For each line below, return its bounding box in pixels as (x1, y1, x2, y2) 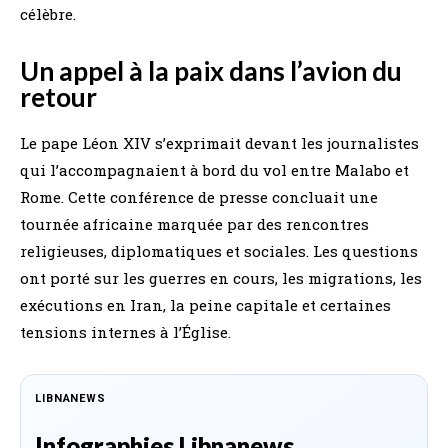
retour (20, 81, 97, 114)
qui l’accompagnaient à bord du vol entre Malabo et (20, 160, 409, 181)
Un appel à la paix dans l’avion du (20, 55, 402, 88)
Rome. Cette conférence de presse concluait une (20, 187, 378, 208)
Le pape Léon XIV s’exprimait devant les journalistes (20, 133, 419, 154)
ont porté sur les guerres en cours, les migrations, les (20, 268, 422, 289)
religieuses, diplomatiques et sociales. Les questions (20, 241, 418, 262)
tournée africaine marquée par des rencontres (20, 214, 369, 235)
